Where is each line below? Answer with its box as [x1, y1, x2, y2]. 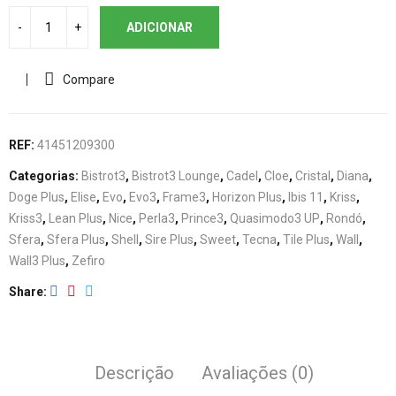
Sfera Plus [47, 232, 105, 247]
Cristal [295, 169, 331, 183]
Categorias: [9, 169, 81, 183]
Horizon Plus [212, 190, 282, 204]
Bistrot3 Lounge [132, 169, 220, 183]
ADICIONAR [126, 20, 193, 34]
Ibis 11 [288, 190, 324, 204]
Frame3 [163, 190, 206, 204]
